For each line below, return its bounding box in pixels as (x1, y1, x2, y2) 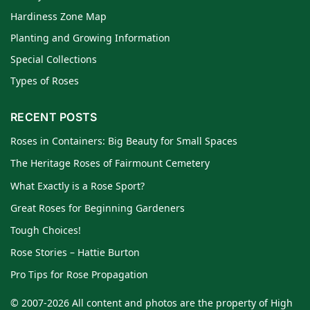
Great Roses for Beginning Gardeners (10, 201, 185, 215)
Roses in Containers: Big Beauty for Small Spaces (10, 134, 237, 148)
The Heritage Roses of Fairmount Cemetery (10, 156, 210, 170)
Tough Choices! (10, 224, 81, 237)
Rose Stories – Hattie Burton (10, 246, 140, 259)
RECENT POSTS (10, 109, 98, 124)
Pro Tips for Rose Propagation (10, 268, 148, 282)
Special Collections (10, 52, 97, 66)
